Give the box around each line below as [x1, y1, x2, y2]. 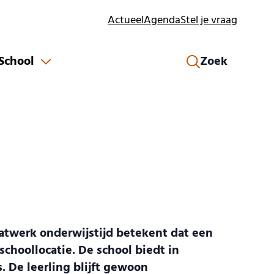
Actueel [108, 12, 144, 29]
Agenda [144, 12, 180, 29]
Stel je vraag [180, 12, 237, 29]
